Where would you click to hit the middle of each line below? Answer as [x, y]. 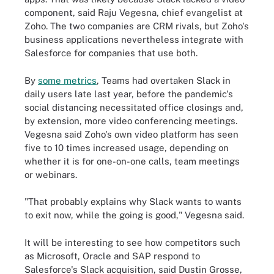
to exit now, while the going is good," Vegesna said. [134, 215]
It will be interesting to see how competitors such [132, 242]
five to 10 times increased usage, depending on [127, 147]
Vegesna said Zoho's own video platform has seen [131, 134]
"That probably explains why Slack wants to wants [133, 202]
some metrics [67, 80]
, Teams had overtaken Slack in [164, 80]
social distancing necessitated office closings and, [134, 107]
